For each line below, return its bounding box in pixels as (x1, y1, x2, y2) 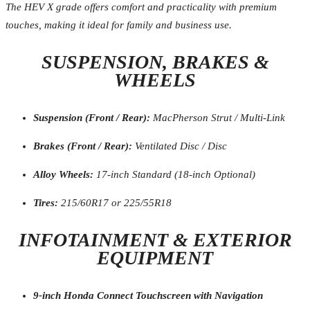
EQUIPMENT (97, 246, 213, 268)
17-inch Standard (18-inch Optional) (93, 168, 255, 180)
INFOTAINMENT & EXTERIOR (18, 228, 292, 250)
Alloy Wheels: (33, 168, 93, 180)
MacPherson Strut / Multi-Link (150, 111, 285, 123)
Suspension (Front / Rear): (33, 111, 150, 123)
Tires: (33, 197, 58, 208)
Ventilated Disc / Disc (132, 140, 227, 152)
